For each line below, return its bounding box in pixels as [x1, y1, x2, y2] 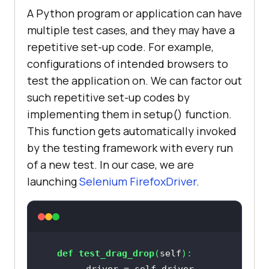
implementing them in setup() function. [27, 106, 232, 121]
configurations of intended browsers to [27, 56, 228, 71]
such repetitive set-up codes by [27, 89, 190, 104]
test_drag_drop [78, 247, 154, 259]
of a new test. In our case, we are [27, 157, 194, 172]
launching [27, 174, 79, 189]
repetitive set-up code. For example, [27, 39, 214, 54]
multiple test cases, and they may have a [27, 22, 235, 37]
